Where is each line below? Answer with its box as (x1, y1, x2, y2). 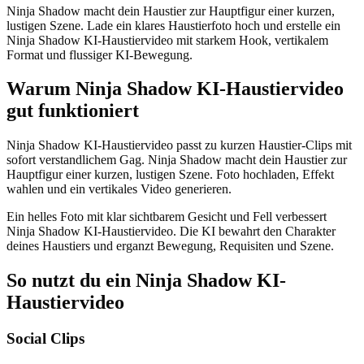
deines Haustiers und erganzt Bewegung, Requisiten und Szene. (6, 239, 334, 253)
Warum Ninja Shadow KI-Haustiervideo (6, 78, 344, 100)
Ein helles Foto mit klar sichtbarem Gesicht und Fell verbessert (6, 210, 327, 224)
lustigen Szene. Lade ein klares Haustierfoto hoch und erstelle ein (6, 18, 340, 32)
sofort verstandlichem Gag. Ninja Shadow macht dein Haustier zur (6, 153, 347, 167)
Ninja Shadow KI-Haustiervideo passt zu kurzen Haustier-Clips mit (6, 138, 352, 153)
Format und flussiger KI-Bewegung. (6, 47, 193, 62)
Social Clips (6, 330, 84, 348)
